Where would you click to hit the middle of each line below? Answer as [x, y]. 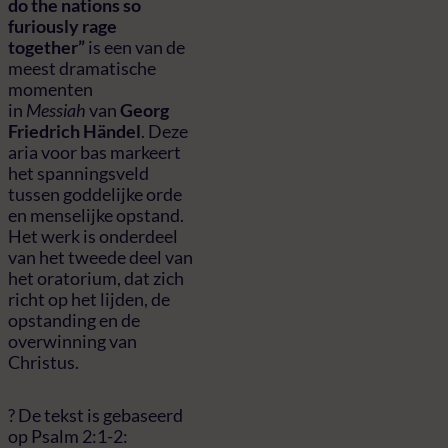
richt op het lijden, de [89, 298]
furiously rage [62, 25]
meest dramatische [82, 67]
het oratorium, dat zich [96, 277]
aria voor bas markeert [94, 151]
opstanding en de [74, 319]
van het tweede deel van [100, 256]
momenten [50, 88]
